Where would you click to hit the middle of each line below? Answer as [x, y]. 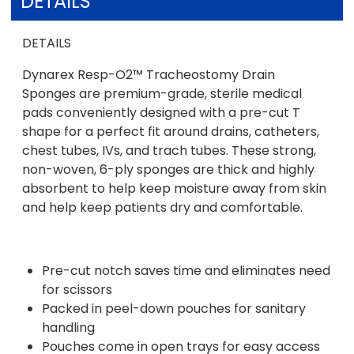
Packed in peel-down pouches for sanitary [174, 308]
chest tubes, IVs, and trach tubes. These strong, [169, 150]
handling [69, 327]
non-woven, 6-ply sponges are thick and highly [169, 169]
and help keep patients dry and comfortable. [163, 207]
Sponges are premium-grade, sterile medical [162, 93]
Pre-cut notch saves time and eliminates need [186, 270]
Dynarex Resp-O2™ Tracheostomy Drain [149, 74]
